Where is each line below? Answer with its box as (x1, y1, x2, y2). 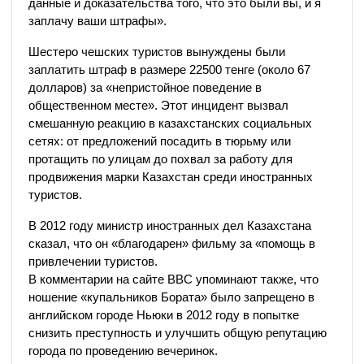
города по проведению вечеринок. (28, 344, 218, 357)
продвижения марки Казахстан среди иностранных (28, 170, 313, 184)
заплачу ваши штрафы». (28, 14, 167, 28)
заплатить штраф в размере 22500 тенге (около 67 (28, 63, 310, 76)
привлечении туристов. (28, 254, 158, 268)
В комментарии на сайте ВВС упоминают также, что (28, 272, 318, 286)
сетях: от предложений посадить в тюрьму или (28, 134, 291, 148)
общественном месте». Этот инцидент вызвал (28, 98, 288, 112)
